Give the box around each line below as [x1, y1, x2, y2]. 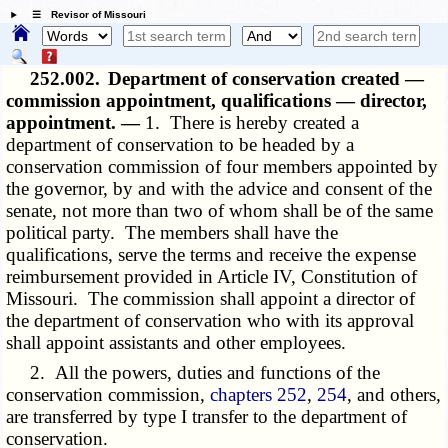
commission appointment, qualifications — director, [6, 90, 428, 112]
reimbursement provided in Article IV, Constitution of [6, 266, 418, 288]
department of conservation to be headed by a [6, 134, 355, 156]
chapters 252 [210, 384, 308, 406]
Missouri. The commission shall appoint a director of [6, 288, 416, 310]
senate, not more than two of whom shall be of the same [6, 200, 434, 222]
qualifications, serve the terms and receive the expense [6, 244, 417, 266]
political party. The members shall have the [6, 222, 339, 244]
